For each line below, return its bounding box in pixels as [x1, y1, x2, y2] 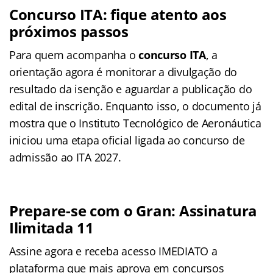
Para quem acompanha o [9, 47, 139, 62]
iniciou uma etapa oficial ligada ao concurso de [9, 132, 245, 147]
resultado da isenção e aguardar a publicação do [9, 81, 252, 96]
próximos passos [9, 21, 129, 41]
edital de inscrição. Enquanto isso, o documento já [9, 98, 261, 113]
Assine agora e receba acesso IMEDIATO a [9, 243, 218, 258]
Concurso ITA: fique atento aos [9, 4, 227, 24]
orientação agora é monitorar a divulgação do [9, 64, 238, 79]
